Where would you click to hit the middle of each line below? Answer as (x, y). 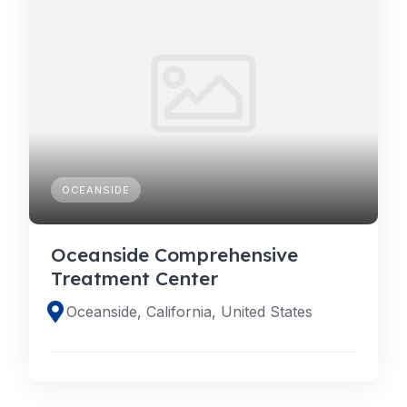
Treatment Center (134, 278)
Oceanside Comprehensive (174, 254)
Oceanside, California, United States (190, 311)
